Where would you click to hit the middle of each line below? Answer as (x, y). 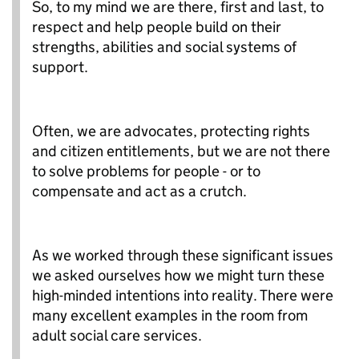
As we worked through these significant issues (183, 255)
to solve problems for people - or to (146, 171)
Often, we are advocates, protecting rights (171, 131)
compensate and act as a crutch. (139, 191)
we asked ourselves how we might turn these (178, 275)
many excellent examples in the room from (170, 315)
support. (60, 67)
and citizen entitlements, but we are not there (181, 151)
